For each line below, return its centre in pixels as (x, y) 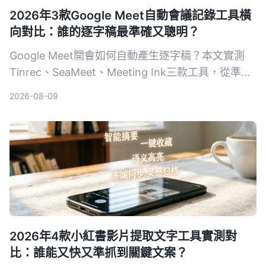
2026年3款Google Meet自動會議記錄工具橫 (130, 16)
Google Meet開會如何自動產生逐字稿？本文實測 (127, 56)
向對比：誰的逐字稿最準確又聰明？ (104, 32)
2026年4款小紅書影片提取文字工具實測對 (123, 237)
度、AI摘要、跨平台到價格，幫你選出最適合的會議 (132, 89)
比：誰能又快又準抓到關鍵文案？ (99, 253)
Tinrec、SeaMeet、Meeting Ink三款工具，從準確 (131, 72)
